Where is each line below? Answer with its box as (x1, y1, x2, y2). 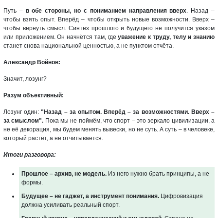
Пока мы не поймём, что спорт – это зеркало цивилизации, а (43, 117, 215, 124)
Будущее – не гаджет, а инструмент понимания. (21, 192, 159, 200)
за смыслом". (3, 117, 44, 124)
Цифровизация (159, 192, 203, 200)
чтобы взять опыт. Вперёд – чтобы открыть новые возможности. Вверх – (3, 16, 215, 23)
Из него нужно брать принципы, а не (107, 170, 209, 177)
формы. (21, 179, 43, 186)
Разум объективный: (3, 91, 64, 99)
